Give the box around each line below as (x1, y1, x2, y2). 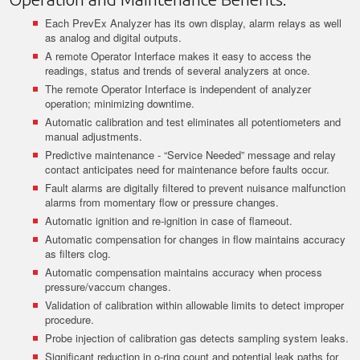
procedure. (45, 312, 95, 327)
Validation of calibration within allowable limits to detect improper (45, 297, 345, 313)
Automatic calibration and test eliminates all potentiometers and (45, 114, 342, 129)
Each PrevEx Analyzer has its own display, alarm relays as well (45, 15, 342, 31)
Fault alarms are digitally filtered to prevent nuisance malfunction (45, 180, 346, 195)
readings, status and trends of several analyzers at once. (45, 63, 311, 78)
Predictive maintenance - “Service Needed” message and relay (45, 147, 337, 162)
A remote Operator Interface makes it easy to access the (45, 48, 312, 63)
